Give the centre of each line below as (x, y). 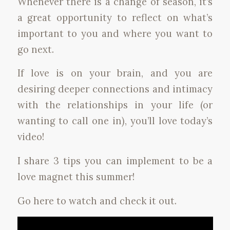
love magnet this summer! (76, 176)
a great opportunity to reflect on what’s (115, 17)
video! (31, 137)
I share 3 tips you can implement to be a (115, 160)
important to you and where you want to (115, 33)
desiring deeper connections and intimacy (115, 89)
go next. (35, 49)
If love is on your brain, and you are (115, 73)
